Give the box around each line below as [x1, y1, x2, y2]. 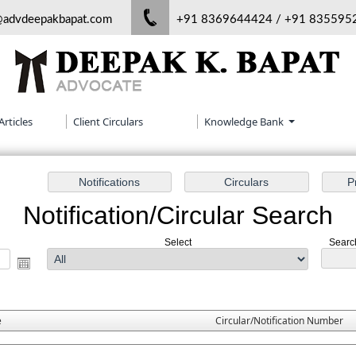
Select [164, 237, 192, 249]
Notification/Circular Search [23, 201, 333, 230]
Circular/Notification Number [215, 314, 343, 328]
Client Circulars [73, 114, 143, 129]
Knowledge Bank [204, 114, 286, 129]
